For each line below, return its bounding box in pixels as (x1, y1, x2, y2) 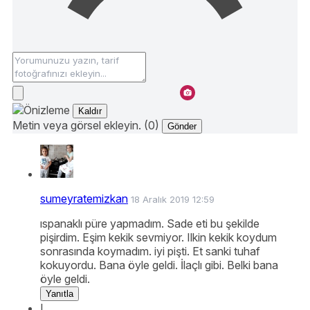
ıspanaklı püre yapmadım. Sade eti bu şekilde (40, 217, 259, 231)
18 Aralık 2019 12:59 (131, 194, 215, 206)
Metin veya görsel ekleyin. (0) (12, 118, 159, 133)
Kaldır (78, 106, 102, 117)
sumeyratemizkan (40, 192, 128, 206)
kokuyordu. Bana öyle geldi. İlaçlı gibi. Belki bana (40, 258, 278, 273)
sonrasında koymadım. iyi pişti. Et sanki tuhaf (40, 244, 260, 259)
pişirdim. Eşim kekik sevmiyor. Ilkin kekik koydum (40, 230, 277, 245)
